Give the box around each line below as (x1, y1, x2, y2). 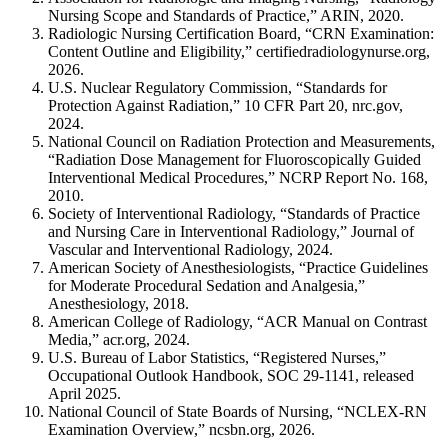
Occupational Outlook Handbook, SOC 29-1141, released (48, 366, 414, 384)
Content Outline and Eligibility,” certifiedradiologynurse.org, (48, 42, 430, 60)
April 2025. (48, 384, 121, 402)
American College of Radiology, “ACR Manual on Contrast (48, 312, 427, 330)
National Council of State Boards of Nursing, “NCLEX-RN (48, 402, 427, 420)
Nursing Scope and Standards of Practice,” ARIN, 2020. (48, 6, 404, 24)
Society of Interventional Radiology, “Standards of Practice (48, 204, 420, 222)
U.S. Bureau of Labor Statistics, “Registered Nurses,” (48, 348, 386, 366)
